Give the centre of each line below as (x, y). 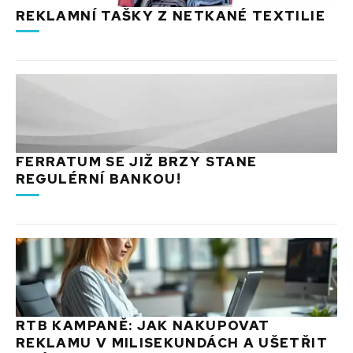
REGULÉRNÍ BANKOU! (99, 179)
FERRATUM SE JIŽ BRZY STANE (137, 162)
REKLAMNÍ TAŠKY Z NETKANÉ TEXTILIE (171, 15)
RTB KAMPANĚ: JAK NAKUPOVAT (143, 326)
